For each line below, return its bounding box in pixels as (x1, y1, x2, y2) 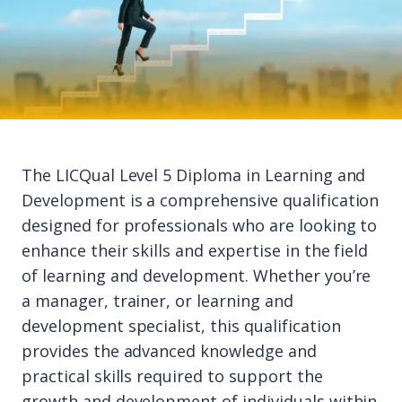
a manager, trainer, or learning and (22, 290, 293, 311)
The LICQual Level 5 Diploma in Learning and (22, 164, 366, 186)
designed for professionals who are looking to (22, 214, 378, 236)
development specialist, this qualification (22, 315, 341, 336)
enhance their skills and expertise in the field (22, 240, 369, 261)
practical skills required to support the (22, 365, 323, 387)
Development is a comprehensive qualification (22, 189, 380, 211)
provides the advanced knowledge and (22, 340, 317, 362)
